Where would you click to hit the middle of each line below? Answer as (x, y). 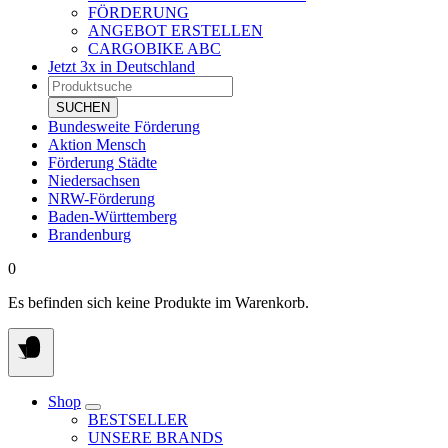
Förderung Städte (102, 162)
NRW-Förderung (101, 198)
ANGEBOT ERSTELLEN (175, 30)
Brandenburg (89, 234)
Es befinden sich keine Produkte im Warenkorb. (158, 302)
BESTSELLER (138, 419)
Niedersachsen (94, 180)
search (67, 101)
